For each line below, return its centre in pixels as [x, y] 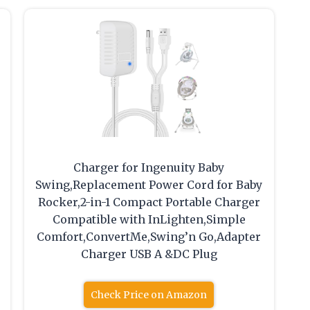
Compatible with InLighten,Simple [149, 220]
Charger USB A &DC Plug [149, 254]
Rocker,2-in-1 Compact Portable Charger [149, 202]
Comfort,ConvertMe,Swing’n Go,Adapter [149, 237]
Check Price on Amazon [149, 295]
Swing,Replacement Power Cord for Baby [149, 185]
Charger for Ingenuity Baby [149, 168]
